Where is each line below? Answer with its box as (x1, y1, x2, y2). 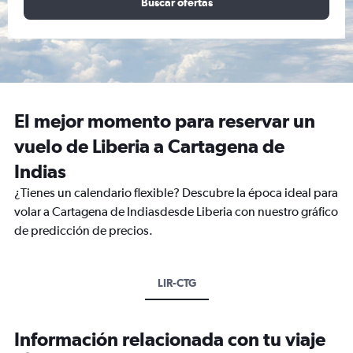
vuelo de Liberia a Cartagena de (14, 135, 284, 157)
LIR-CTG (157, 277, 196, 289)
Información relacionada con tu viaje (14, 328, 325, 350)
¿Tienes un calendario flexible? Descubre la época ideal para (14, 185, 338, 200)
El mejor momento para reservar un (14, 110, 315, 132)
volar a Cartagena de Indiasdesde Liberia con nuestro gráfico (14, 204, 338, 219)
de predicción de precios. (14, 223, 153, 238)
